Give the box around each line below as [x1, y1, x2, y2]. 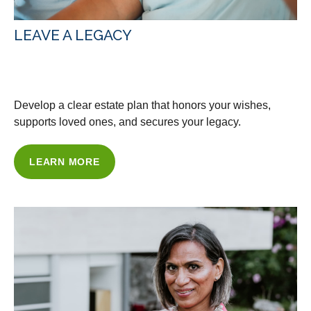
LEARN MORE [29, 156, 100, 168]
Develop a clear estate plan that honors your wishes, [14, 99, 271, 112]
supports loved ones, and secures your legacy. [14, 116, 241, 128]
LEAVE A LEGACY [14, 26, 132, 44]
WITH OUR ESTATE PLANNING [14, 60, 260, 81]
